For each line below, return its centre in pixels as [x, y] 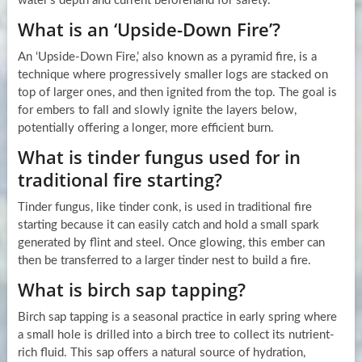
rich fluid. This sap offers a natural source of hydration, [161, 352]
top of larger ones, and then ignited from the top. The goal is [177, 92]
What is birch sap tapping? [131, 289]
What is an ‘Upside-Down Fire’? [149, 29]
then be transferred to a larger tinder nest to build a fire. [164, 260]
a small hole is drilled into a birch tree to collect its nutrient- [176, 335]
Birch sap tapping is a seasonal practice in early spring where [177, 317]
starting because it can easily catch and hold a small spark [168, 225]
